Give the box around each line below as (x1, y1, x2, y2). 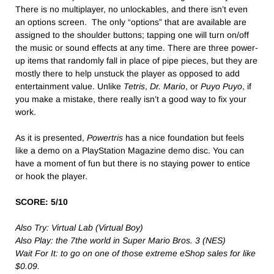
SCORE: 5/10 (15, 196, 68, 207)
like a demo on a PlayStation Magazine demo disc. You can (15, 145, 244, 155)
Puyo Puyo (201, 81, 242, 91)
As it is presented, (15, 132, 87, 143)
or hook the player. (15, 171, 87, 181)
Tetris (124, 81, 145, 91)
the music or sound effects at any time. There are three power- (15, 42, 258, 53)
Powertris (87, 132, 123, 143)
